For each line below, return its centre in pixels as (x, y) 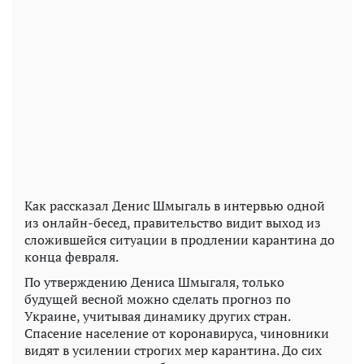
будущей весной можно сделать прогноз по (158, 299)
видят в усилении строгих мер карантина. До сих (173, 351)
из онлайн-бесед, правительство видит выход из (173, 223)
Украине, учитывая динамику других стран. (157, 316)
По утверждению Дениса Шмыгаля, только (154, 282)
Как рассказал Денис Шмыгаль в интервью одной (175, 206)
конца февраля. (71, 257)
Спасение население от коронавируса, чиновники (177, 334)
